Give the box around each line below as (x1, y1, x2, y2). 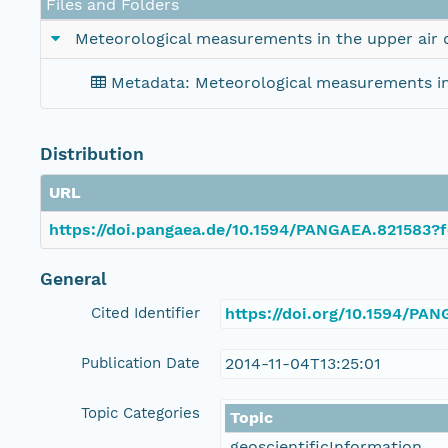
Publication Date (81, 354, 200, 373)
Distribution (40, 144, 144, 165)
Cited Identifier (91, 304, 200, 323)
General (40, 269, 107, 290)
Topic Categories (81, 404, 200, 423)
